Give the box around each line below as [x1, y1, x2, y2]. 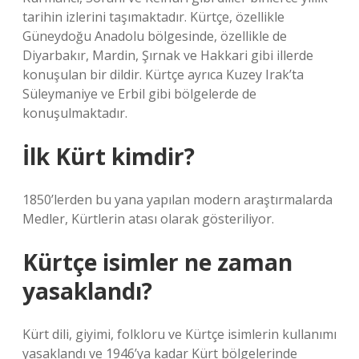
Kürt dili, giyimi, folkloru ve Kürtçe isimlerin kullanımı [22, 325, 337, 343]
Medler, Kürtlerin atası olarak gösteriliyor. [22, 210, 274, 228]
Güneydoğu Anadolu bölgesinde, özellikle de [22, 27, 287, 45]
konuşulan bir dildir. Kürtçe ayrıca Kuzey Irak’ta [22, 66, 304, 83]
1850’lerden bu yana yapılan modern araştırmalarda [22, 191, 333, 208]
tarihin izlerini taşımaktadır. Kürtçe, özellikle [22, 8, 284, 26]
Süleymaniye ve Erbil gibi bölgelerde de [22, 85, 256, 103]
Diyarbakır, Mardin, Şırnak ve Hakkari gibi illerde [22, 46, 313, 64]
